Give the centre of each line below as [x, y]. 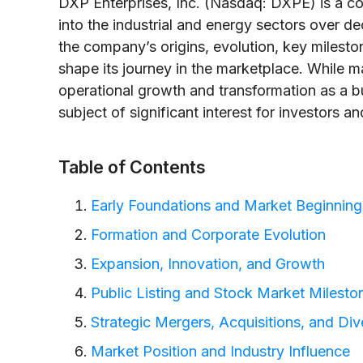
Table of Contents [132, 167]
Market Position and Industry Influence [220, 351]
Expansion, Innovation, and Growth [208, 263]
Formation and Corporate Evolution [208, 234]
